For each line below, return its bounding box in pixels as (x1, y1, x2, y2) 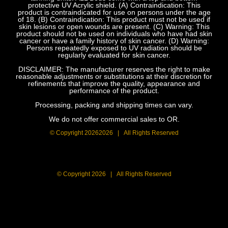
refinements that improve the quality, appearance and (28, 79, 200, 88)
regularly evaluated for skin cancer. (58, 50, 170, 59)
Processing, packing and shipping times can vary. (35, 100, 193, 109)
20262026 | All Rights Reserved (84, 129, 179, 136)
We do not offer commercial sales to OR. (48, 115, 180, 123)
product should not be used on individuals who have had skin (16, 29, 212, 38)
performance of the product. (69, 86, 159, 95)
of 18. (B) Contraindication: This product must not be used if (18, 15, 210, 23)
